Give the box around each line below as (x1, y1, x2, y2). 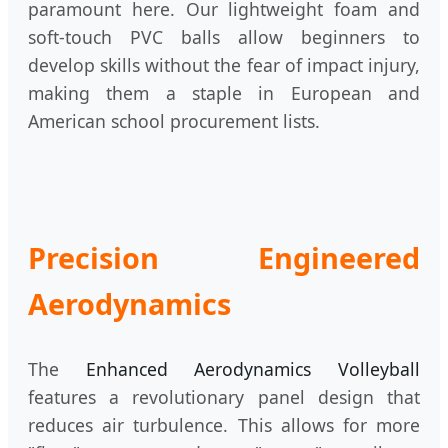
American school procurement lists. (28, 108, 320, 133)
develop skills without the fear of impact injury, (28, 52, 420, 77)
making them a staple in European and (28, 80, 420, 105)
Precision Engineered (28, 237, 420, 277)
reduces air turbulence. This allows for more (28, 413, 420, 438)
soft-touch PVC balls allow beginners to (28, 24, 420, 49)
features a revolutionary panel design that (28, 385, 420, 410)
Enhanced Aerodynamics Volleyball (85, 357, 421, 382)
